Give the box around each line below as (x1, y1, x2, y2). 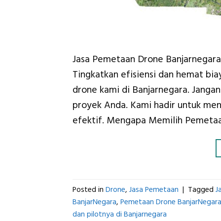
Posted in (73, 184, 106, 195)
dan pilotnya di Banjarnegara (73, 209, 167, 220)
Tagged (188, 184, 216, 195)
